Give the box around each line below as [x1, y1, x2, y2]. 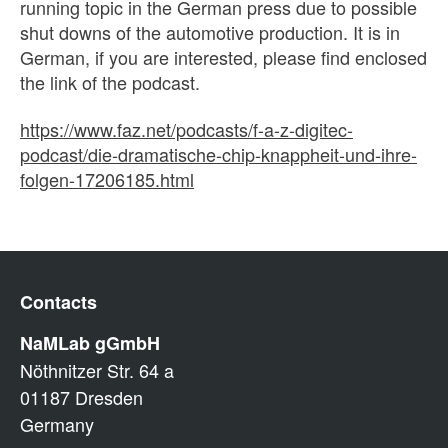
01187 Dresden [20, 383, 143, 410]
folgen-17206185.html [20, 166, 194, 192]
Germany [20, 410, 94, 437]
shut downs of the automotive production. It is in [20, 18, 400, 45]
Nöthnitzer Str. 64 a [20, 356, 174, 383]
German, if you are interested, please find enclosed [20, 43, 427, 70]
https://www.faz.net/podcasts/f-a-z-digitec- [20, 116, 353, 142]
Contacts [20, 288, 97, 315]
